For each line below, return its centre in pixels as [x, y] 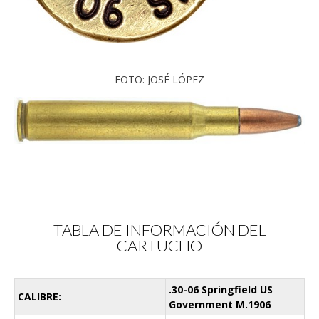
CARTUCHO [159, 245]
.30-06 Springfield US [221, 289]
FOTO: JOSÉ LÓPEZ [159, 80]
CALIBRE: [40, 296]
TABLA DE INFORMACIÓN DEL [159, 229]
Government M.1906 [220, 304]
